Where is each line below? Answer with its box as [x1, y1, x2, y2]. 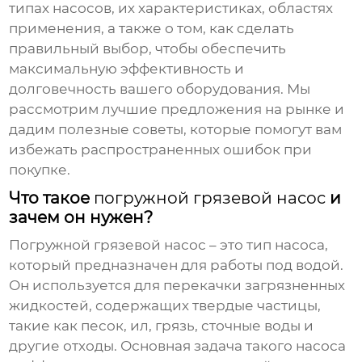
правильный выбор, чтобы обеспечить [9, 40, 287, 57]
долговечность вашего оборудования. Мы [9, 81, 311, 98]
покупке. [9, 162, 71, 179]
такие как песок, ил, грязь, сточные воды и [9, 318, 314, 335]
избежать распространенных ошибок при [9, 141, 313, 158]
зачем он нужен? [9, 208, 154, 228]
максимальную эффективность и [9, 61, 245, 78]
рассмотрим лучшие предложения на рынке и [9, 101, 345, 118]
